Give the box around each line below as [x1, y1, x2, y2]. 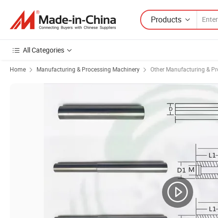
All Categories [23, 45, 64, 54]
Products [151, 14, 182, 25]
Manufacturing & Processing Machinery [36, 65, 140, 73]
